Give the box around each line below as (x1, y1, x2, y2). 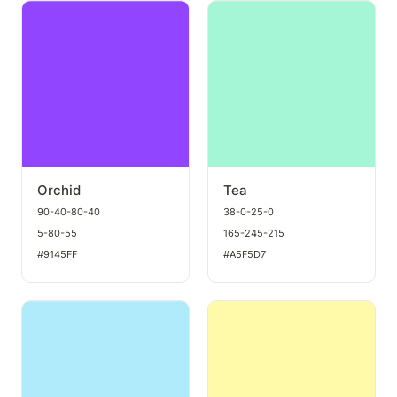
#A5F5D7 (222, 247, 266, 261)
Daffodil (208, 301, 257, 319)
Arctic (22, 301, 58, 319)
